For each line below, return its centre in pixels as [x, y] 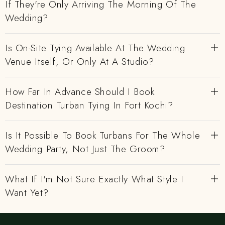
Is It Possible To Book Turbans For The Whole [103, 135]
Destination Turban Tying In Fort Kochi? [89, 105]
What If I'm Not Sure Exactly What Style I [94, 179]
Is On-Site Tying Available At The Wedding [95, 48]
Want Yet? [27, 193]
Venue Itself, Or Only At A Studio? [80, 62]
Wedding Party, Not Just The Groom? [85, 149]
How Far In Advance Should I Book [80, 92]
